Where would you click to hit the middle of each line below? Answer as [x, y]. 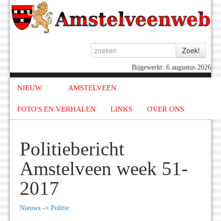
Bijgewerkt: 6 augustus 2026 [171, 68]
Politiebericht [72, 149]
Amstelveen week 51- [104, 169]
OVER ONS [166, 109]
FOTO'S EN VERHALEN [56, 109]
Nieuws [30, 208]
